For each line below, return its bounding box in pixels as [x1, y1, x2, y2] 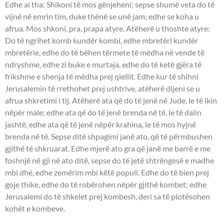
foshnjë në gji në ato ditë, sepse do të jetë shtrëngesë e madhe [5, 155, 214, 165]
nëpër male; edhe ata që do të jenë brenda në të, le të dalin [5, 107, 201, 117]
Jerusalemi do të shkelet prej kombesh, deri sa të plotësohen [5, 191, 210, 201]
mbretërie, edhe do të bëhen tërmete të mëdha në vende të [5, 47, 204, 57]
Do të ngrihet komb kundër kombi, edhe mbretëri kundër [5, 35, 198, 45]
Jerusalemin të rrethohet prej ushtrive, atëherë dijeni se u [5, 83, 200, 93]
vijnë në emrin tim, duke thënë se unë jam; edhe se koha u [5, 11, 199, 21]
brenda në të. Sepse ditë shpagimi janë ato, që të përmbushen [5, 131, 212, 141]
